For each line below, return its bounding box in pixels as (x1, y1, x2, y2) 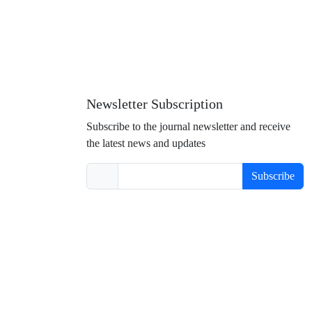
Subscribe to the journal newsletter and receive (86, 120, 290, 133)
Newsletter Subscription (86, 97, 223, 112)
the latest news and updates (86, 136, 205, 150)
